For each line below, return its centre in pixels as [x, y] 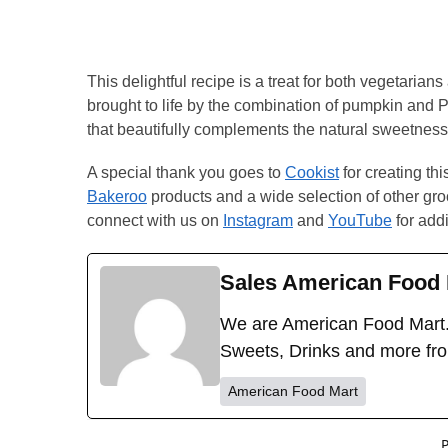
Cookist [312, 173]
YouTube [360, 221]
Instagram [258, 221]
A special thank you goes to [186, 173]
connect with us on [155, 221]
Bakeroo [117, 197]
